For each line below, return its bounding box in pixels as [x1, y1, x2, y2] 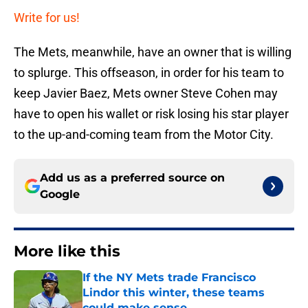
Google [40, 188, 80, 201]
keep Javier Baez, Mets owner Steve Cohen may [14, 86, 278, 101]
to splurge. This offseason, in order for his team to [14, 65, 284, 80]
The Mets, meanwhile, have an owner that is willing [14, 45, 291, 60]
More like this [14, 242, 120, 261]
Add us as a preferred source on [40, 171, 225, 185]
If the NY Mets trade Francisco [82, 271, 256, 285]
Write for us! [14, 10, 80, 25]
